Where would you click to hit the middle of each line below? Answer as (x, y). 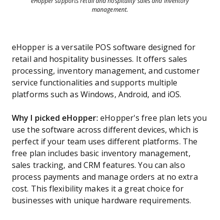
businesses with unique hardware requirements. (102, 201)
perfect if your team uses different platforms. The (105, 142)
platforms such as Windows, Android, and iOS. (97, 95)
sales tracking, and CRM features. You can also (98, 165)
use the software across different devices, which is (105, 130)
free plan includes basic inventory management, (101, 153)
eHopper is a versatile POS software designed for (104, 47)
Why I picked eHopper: (56, 118)
